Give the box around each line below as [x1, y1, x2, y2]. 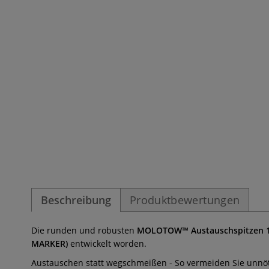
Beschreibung [41, 192, 111, 207]
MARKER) [31, 237, 68, 249]
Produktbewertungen [130, 192, 240, 207]
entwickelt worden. [68, 237, 147, 249]
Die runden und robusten [31, 224, 137, 236]
